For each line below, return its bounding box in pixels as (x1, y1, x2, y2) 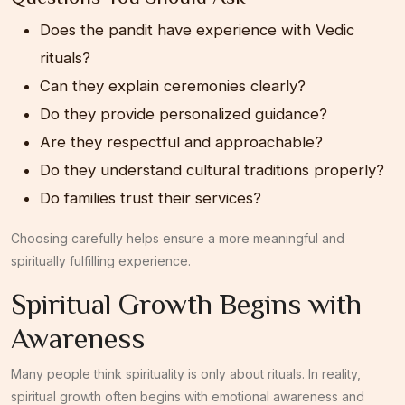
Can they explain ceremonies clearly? (40, 76, 306, 95)
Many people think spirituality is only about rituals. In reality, (11, 365, 361, 381)
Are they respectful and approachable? (40, 132, 323, 151)
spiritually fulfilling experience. (11, 252, 191, 268)
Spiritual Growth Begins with (11, 287, 362, 320)
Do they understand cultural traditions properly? (40, 160, 384, 179)
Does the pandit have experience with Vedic (40, 20, 354, 39)
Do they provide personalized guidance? (40, 104, 327, 123)
